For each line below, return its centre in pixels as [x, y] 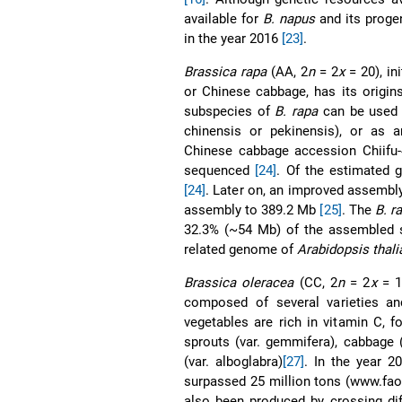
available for [224, 18]
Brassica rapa [226, 71]
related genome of [241, 249]
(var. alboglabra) [234, 361]
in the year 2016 [233, 38]
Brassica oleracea [239, 282]
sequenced [220, 170]
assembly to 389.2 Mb [252, 210]
